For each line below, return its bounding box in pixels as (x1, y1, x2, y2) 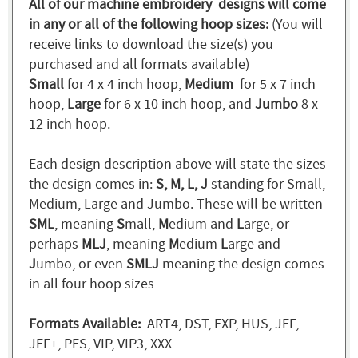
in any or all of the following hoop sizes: (29, 15, 272, 34)
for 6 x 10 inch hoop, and (101, 95, 255, 114)
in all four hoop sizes (29, 275, 154, 294)
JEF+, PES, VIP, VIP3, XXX (29, 335, 172, 354)
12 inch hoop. (29, 115, 110, 134)
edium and (169, 215, 237, 234)
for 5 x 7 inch (237, 75, 316, 94)
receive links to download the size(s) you (29, 35, 273, 54)
